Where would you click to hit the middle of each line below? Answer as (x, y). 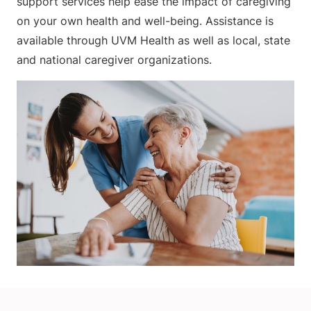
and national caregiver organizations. (114, 60)
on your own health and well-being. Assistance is (145, 21)
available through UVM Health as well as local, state (153, 41)
